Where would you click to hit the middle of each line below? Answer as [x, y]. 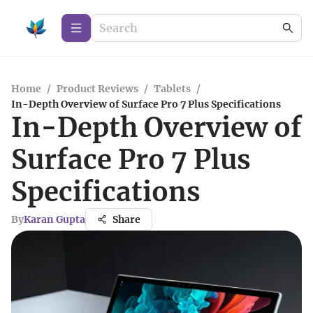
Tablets [172, 89]
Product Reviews [97, 89]
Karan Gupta [54, 219]
